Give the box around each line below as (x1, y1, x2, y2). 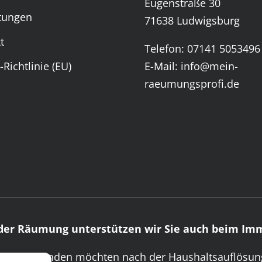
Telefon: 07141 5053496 (144, 42, 261, 56)
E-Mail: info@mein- (144, 59, 239, 74)
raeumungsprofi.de (144, 77, 240, 91)
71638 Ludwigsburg (144, 13, 240, 28)
